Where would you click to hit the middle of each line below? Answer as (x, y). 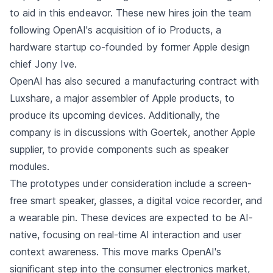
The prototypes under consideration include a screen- (131, 183)
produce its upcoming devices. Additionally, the (115, 115)
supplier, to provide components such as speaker (119, 149)
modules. (30, 166)
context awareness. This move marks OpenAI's (115, 252)
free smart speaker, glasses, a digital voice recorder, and (136, 200)
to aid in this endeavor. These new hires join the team (130, 13)
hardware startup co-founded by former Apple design (130, 47)
